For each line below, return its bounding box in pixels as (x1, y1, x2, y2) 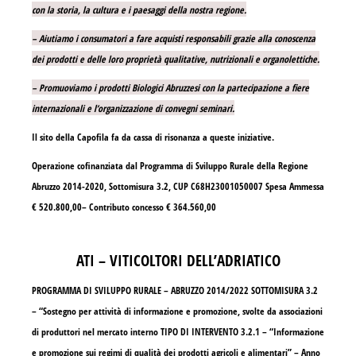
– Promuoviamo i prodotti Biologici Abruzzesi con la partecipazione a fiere (32, 81, 309, 95)
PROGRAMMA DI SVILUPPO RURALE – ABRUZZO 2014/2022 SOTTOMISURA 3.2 (32, 284, 318, 298)
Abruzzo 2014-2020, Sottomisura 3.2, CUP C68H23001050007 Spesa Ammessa (32, 180, 324, 194)
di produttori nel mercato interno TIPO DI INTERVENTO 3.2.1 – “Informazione (32, 325, 324, 339)
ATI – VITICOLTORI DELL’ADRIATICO (75, 250, 281, 271)
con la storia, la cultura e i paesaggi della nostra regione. (32, 3, 246, 17)
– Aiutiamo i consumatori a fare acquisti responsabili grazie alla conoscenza (32, 32, 315, 46)
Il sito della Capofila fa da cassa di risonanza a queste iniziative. (32, 130, 274, 145)
